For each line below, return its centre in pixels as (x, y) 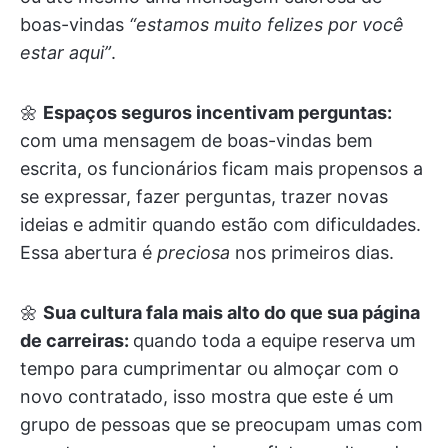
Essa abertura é (88, 252)
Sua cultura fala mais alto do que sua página (231, 312)
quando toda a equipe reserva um (274, 340)
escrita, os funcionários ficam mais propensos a (221, 168)
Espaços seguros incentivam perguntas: (217, 112)
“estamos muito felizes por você (266, 24)
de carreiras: (76, 340)
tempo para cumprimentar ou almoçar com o (209, 368)
